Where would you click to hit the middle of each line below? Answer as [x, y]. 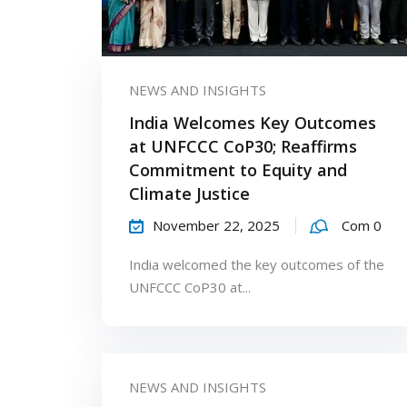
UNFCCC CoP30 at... [190, 287]
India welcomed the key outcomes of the [257, 264]
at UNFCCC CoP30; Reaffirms [243, 146]
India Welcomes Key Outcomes [253, 122]
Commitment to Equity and [238, 169]
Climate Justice [189, 193]
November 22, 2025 [216, 225]
